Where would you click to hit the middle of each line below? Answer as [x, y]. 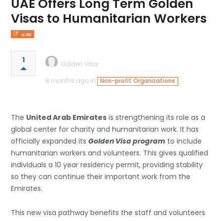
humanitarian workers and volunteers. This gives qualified [110, 153]
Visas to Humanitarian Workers [109, 19]
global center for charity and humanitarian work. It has [105, 129]
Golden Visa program [127, 141]
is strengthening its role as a [156, 118]
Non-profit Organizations [137, 81]
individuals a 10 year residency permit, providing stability [107, 165]
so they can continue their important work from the [101, 177]
